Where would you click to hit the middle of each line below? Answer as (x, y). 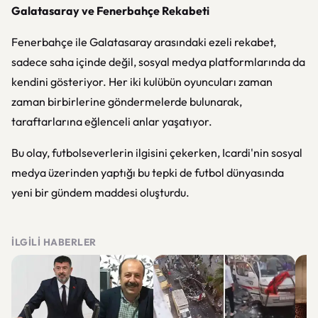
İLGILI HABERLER (54, 242)
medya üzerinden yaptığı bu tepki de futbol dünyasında (148, 172)
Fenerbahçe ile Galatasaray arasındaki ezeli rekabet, (144, 42)
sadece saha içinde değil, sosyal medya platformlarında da (158, 62)
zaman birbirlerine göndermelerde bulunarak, (127, 102)
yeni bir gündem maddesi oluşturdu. (100, 192)
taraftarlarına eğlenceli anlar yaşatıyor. (112, 121)
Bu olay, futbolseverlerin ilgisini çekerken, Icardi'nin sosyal (157, 153)
